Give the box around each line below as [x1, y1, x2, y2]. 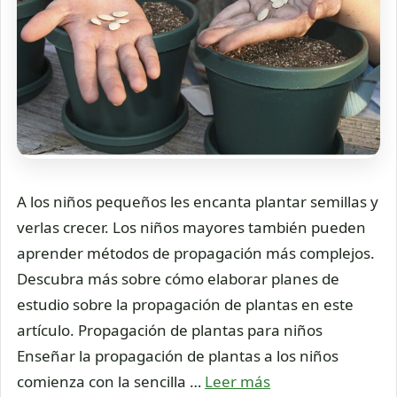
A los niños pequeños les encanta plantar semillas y [17, 191, 378, 212]
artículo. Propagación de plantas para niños [17, 319, 323, 340]
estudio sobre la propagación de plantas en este [17, 293, 354, 315]
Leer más [205, 370, 270, 392]
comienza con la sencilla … [17, 370, 205, 392]
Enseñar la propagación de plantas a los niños [17, 345, 339, 366]
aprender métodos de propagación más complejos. [17, 242, 375, 263]
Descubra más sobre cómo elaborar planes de [17, 268, 339, 289]
